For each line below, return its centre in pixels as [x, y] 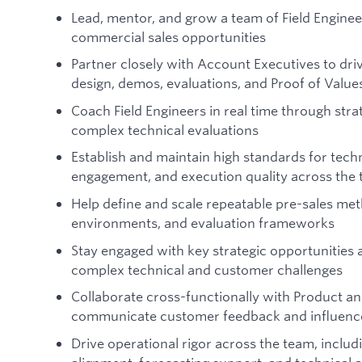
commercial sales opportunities [168, 36]
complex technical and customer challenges [207, 269]
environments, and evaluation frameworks [203, 223]
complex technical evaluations [165, 129]
